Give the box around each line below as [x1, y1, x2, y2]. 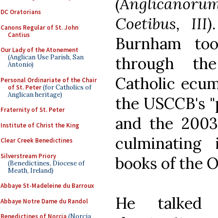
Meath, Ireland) [8, 166, 54, 175]
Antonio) [8, 60, 34, 69]
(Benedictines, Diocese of [8, 159, 85, 167]
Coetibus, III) [115, 13, 212, 34]
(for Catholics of [41, 83, 91, 91]
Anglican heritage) [8, 90, 62, 99]
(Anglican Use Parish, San [8, 53, 84, 61]
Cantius [8, 30, 30, 39]
